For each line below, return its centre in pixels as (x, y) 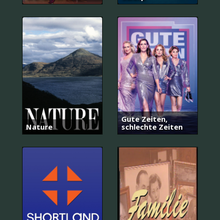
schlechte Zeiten (152, 126)
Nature (39, 126)
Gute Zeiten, (144, 119)
